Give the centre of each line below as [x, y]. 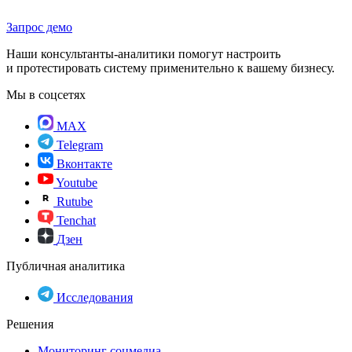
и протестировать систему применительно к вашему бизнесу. [170, 68]
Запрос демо [39, 27]
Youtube [77, 183]
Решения [30, 324]
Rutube [75, 202]
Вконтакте [84, 164]
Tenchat [76, 221]
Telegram [80, 145]
